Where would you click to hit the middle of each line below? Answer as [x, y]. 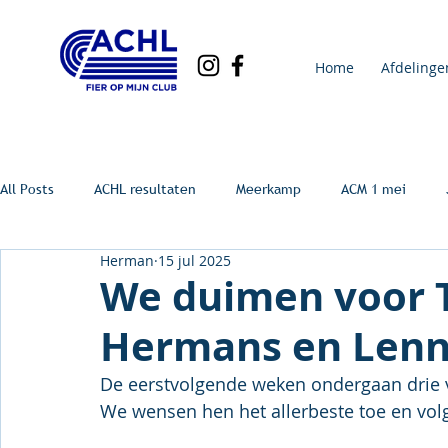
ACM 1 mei [373, 188]
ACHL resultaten [145, 188]
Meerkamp [268, 188]
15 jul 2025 [194, 260]
